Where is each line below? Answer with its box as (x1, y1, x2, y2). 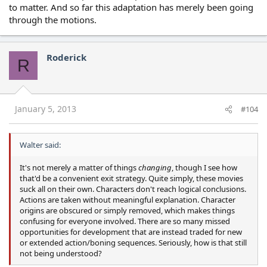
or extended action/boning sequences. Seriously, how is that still (20, 237, 247, 248)
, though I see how (172, 162, 237, 173)
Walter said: (20, 139, 61, 150)
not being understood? (20, 247, 102, 259)
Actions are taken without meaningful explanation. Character (20, 194, 235, 205)
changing (138, 162, 172, 173)
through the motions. (9, 14, 97, 26)
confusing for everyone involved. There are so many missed (20, 215, 230, 226)
